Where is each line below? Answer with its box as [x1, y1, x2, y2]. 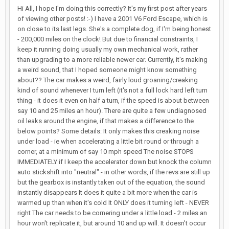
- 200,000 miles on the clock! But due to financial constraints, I [17, 35, 198, 43]
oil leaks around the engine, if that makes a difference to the [17, 117, 194, 125]
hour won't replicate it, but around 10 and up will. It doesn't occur [17, 219, 206, 227]
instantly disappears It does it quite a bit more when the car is [17, 189, 197, 196]
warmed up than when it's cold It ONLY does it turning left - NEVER [17, 199, 209, 207]
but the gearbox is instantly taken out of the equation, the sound [17, 178, 205, 186]
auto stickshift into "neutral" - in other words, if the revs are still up [17, 168, 210, 176]
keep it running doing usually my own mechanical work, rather [17, 45, 198, 53]
